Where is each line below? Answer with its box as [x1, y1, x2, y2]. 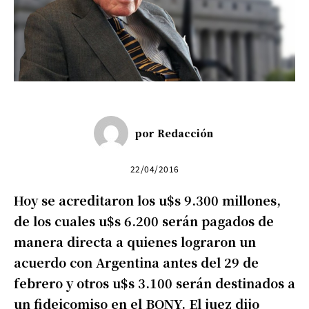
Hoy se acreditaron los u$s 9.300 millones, [14, 191, 281, 210]
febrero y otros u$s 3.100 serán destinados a [14, 274, 295, 292]
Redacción [157, 126, 213, 140]
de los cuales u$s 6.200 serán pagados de [14, 212, 274, 230]
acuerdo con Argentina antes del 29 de [14, 253, 259, 272]
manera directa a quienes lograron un [14, 232, 256, 251]
